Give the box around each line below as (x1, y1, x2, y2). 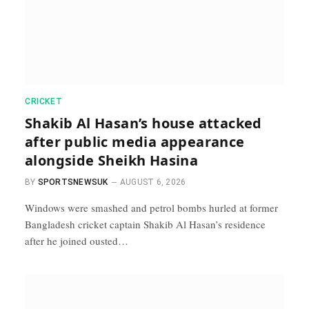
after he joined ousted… (25, 233, 128, 248)
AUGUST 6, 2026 (119, 177, 186, 187)
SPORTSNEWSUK (37, 177, 108, 187)
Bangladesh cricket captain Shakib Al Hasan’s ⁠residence (25, 217, 266, 231)
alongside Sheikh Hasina (25, 150, 199, 170)
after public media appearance (25, 132, 245, 151)
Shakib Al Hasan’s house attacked (25, 113, 262, 132)
